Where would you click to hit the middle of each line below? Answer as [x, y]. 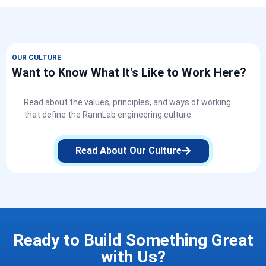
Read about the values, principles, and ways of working [127, 102]
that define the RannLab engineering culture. [108, 115]
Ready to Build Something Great [133, 240]
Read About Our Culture [128, 151]
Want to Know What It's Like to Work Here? [129, 73]
